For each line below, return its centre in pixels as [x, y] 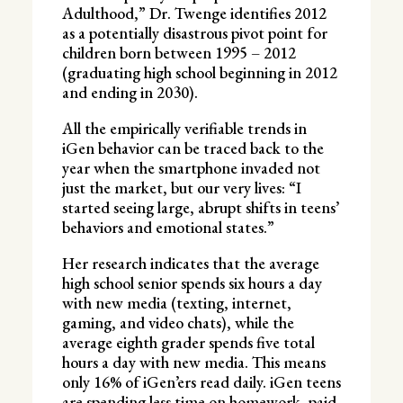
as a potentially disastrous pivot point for [194, 32]
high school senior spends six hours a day [192, 282]
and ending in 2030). [130, 92]
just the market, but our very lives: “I [181, 187]
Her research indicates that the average [190, 263]
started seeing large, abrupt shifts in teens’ [200, 207]
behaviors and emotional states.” [168, 227]
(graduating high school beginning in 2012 [199, 72]
